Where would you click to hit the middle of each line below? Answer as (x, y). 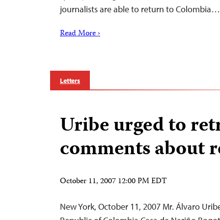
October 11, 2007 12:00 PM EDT (113, 182)
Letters (70, 81)
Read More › (80, 34)
